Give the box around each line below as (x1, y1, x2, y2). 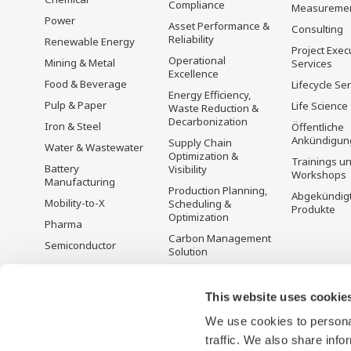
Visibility (168, 162, 207, 176)
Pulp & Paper (45, 98, 107, 112)
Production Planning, (168, 183, 268, 197)
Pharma (45, 217, 82, 231)
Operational (168, 53, 226, 67)
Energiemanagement (168, 266, 270, 280)
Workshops (291, 168, 346, 182)
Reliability (168, 32, 214, 46)
